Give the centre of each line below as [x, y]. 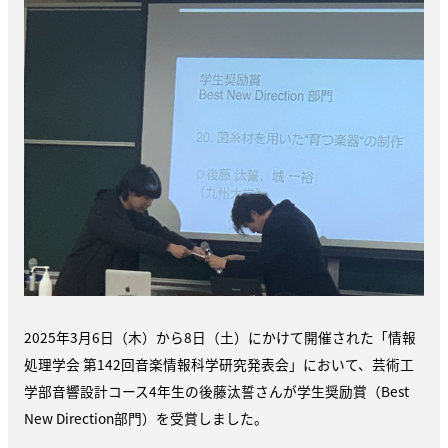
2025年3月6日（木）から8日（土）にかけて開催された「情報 [220, 336]
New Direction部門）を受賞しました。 [146, 417]
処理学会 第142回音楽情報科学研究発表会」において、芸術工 [219, 363]
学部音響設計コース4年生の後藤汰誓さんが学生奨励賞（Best [216, 390]
